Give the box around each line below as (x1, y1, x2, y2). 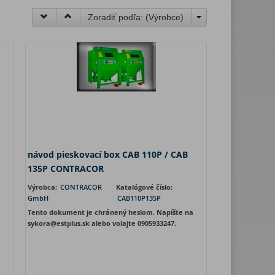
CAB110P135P (117, 193, 161, 203)
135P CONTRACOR (28, 163, 104, 174)
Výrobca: (28, 182, 59, 192)
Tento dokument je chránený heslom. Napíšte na (28, 207, 193, 217)
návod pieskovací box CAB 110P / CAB (28, 149, 188, 160)
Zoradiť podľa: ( (88, 12, 149, 22)
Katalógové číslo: (116, 182, 172, 192)
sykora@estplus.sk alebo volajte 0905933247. (28, 219, 176, 228)
